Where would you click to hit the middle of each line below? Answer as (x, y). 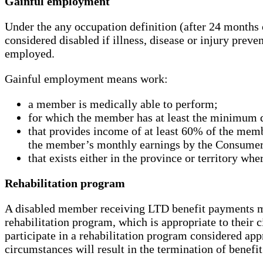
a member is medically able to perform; (123, 104)
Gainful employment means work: (86, 79)
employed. (30, 54)
